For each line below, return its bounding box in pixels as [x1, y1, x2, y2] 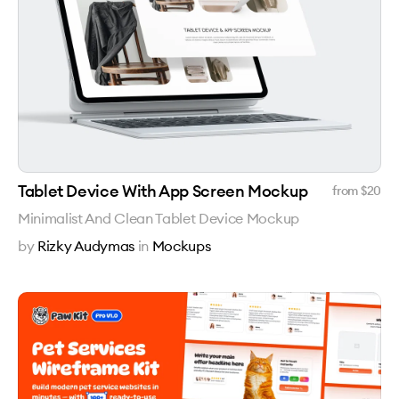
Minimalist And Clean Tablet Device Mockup [18, 209, 299, 227]
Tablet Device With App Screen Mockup [18, 181, 309, 201]
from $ [332, 183, 367, 199]
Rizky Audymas [37, 237, 134, 255]
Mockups [151, 237, 211, 255]
